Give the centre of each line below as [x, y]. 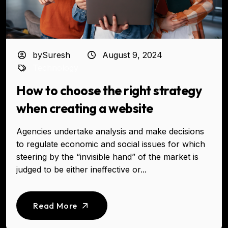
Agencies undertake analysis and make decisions [110, 132]
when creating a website [85, 109]
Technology [56, 68]
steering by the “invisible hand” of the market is [107, 157]
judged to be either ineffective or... [81, 170]
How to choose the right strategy [109, 91]
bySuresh [50, 55]
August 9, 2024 [132, 55]
